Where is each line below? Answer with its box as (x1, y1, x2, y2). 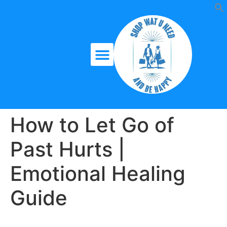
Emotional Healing (10, 161, 185, 186)
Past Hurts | (10, 137, 125, 162)
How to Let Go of (10, 112, 174, 138)
